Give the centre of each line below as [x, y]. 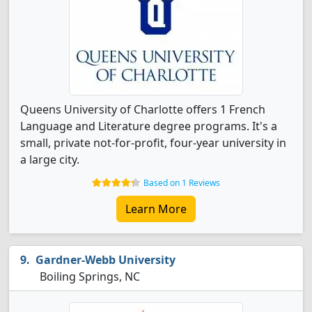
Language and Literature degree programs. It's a [149, 126]
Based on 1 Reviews [182, 183]
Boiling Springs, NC [88, 276]
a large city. [50, 159]
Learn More [156, 209]
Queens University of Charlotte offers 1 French [143, 109]
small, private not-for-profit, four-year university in [153, 143]
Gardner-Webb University [106, 260]
